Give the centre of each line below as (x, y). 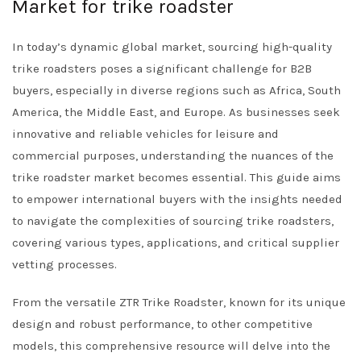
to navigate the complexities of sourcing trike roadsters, (173, 221)
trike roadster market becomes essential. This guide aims (176, 177)
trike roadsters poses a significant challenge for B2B (162, 68)
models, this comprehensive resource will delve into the (171, 346)
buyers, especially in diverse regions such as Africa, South (176, 90)
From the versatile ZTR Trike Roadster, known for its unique (179, 302)
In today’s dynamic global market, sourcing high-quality (172, 47)
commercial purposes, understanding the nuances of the (173, 156)
